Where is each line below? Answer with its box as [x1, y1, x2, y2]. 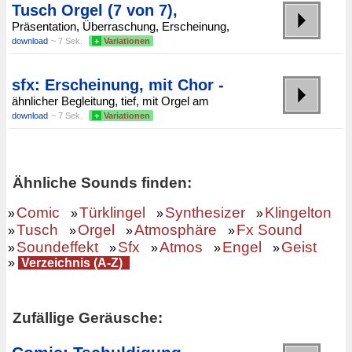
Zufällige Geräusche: [13, 310, 163, 327]
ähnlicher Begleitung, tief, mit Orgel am [12, 94, 209, 108]
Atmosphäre [134, 222, 217, 239]
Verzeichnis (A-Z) [18, 256, 126, 270]
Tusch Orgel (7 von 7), [12, 2, 178, 20]
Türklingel [79, 204, 145, 222]
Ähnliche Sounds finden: [13, 174, 192, 192]
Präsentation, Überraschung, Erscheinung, [12, 20, 229, 34]
